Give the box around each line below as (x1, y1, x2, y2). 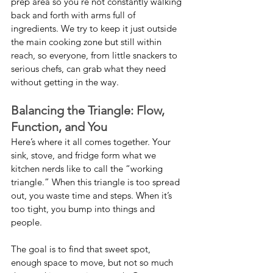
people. (11, 216, 42, 229)
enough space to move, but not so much (11, 257, 175, 269)
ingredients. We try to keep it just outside (11, 23, 179, 35)
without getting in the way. (11, 76, 119, 88)
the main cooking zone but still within (11, 36, 164, 48)
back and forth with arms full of (11, 9, 138, 21)
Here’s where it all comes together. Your (11, 136, 173, 148)
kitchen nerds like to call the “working (11, 163, 165, 175)
